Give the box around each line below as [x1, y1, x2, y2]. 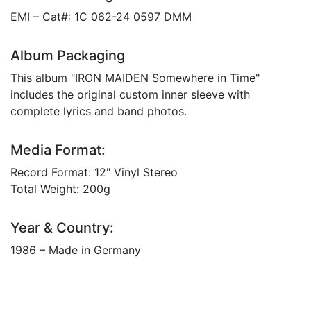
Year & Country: [10, 219, 114, 236]
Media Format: [10, 141, 106, 158]
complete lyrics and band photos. [10, 103, 187, 118]
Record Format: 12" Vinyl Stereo [10, 165, 178, 179]
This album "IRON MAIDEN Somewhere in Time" [10, 70, 260, 85]
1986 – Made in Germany [10, 242, 141, 257]
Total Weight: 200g [10, 181, 110, 196]
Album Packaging [10, 47, 125, 64]
